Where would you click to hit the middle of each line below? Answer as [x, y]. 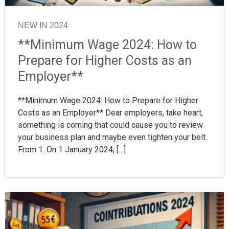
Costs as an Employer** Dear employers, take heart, [110, 112]
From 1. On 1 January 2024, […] [72, 149]
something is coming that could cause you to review [110, 125]
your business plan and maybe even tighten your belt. [112, 137]
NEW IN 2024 [43, 25]
